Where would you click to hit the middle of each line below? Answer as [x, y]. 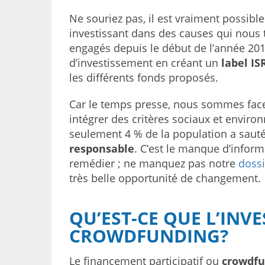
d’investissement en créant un [145, 63]
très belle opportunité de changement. [165, 178]
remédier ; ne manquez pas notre [154, 163]
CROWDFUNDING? [149, 236]
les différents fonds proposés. [144, 77]
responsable [102, 148]
